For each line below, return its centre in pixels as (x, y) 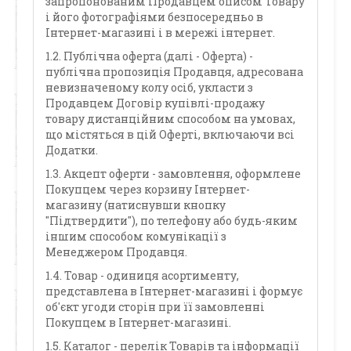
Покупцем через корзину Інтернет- (148, 189)
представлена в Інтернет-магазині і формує (174, 291)
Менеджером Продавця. (117, 252)
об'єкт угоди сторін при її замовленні (156, 307)
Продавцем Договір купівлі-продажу (156, 103)
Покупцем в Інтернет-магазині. (139, 322)
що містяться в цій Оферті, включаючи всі (170, 134)
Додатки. (72, 150)
